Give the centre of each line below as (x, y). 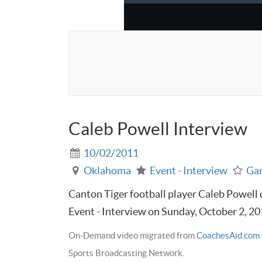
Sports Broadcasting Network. (126, 253)
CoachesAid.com (228, 235)
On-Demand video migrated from (132, 235)
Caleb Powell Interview (158, 128)
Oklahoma (108, 170)
